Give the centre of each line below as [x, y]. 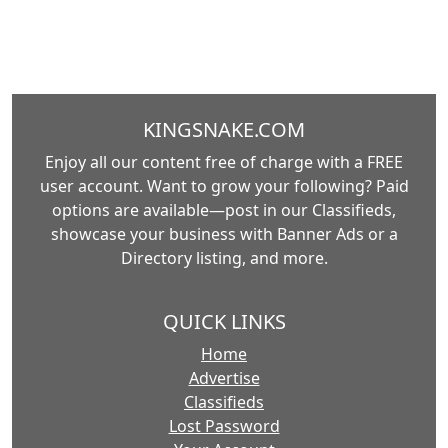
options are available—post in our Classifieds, [224, 210]
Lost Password [224, 426]
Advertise [224, 378]
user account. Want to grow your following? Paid [224, 186]
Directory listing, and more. [224, 258]
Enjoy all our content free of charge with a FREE [224, 162]
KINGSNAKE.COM [224, 130]
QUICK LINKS [224, 322]
